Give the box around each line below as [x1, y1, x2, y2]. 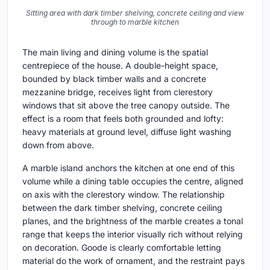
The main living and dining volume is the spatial [22, 46, 208, 57]
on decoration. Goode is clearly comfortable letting [22, 242, 221, 253]
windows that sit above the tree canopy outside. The [22, 99, 230, 110]
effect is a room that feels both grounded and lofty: [22, 113, 224, 124]
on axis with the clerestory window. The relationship [22, 189, 225, 199]
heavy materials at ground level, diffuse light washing [22, 126, 231, 137]
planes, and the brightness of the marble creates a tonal [22, 215, 243, 226]
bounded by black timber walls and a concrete [22, 73, 206, 84]
